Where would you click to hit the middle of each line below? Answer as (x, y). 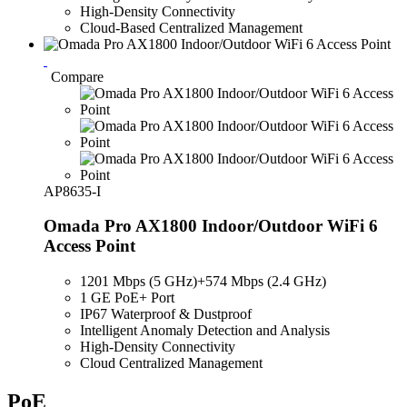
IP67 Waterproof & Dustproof (166, 314)
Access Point (89, 246)
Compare (77, 76)
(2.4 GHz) (297, 282)
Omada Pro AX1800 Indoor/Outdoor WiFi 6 (211, 226)
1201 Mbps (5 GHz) (139, 282)
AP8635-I (72, 191)
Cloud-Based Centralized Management (191, 27)
